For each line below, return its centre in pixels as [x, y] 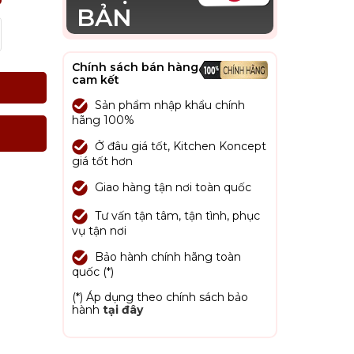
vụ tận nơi [99, 231]
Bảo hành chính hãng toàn [168, 256]
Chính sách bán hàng [135, 67]
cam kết [95, 80]
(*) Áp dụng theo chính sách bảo [160, 297]
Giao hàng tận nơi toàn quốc [173, 187]
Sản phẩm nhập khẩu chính [169, 105]
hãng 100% [103, 120]
